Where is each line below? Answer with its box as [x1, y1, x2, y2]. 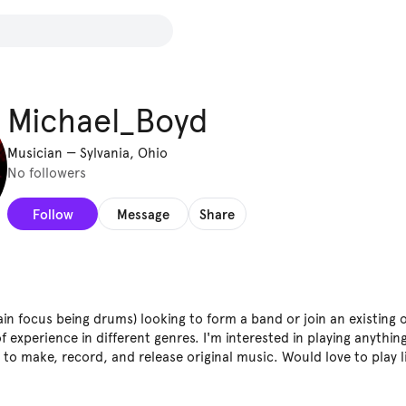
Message [117, 205, 169, 223]
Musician [7, 145, 63, 161]
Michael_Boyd [7, 101, 208, 141]
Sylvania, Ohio [80, 145, 168, 161]
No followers [7, 165, 86, 182]
